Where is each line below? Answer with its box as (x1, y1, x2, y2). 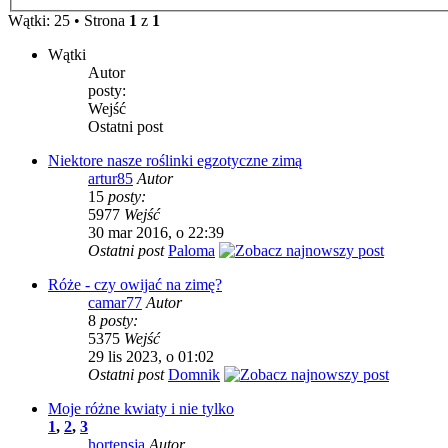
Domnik (168, 366, 220, 383)
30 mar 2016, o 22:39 (88, 224, 224, 241)
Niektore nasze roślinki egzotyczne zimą (48, 152, 302, 169)
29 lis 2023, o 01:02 (88, 348, 214, 365)
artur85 (88, 170, 133, 187)
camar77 (88, 294, 142, 311)
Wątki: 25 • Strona (8, 12, 129, 29)
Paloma (168, 242, 215, 259)
